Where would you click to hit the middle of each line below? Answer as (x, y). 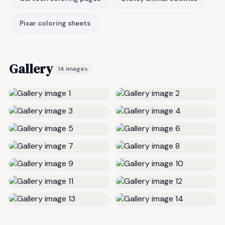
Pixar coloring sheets (55, 23)
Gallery (31, 69)
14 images (73, 69)
